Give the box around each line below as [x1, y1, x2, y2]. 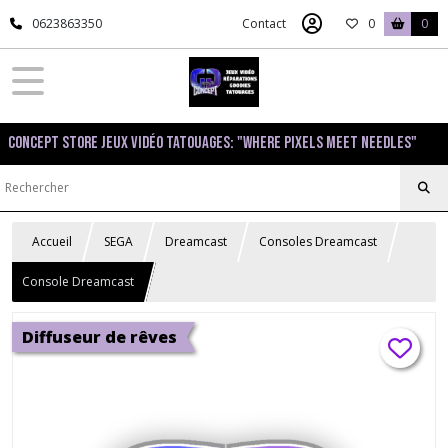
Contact [242, 15, 286, 32]
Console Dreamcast [22, 273, 134, 290]
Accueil [32, 233, 72, 250]
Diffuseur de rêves [22, 326, 177, 348]
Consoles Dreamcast [259, 233, 377, 250]
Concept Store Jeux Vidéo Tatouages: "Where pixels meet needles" [8, 133, 417, 153]
